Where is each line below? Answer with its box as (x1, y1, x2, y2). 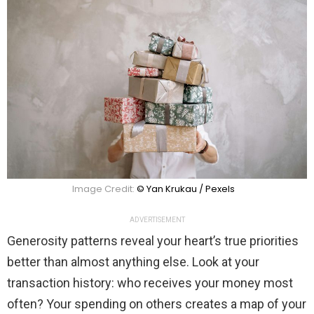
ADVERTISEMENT (129, 215, 185, 224)
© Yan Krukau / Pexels (137, 182, 235, 196)
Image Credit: (72, 182, 137, 196)
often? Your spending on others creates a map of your (7, 296, 306, 311)
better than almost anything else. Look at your (7, 254, 259, 269)
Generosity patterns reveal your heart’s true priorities (7, 233, 299, 248)
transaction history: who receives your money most (7, 275, 293, 290)
